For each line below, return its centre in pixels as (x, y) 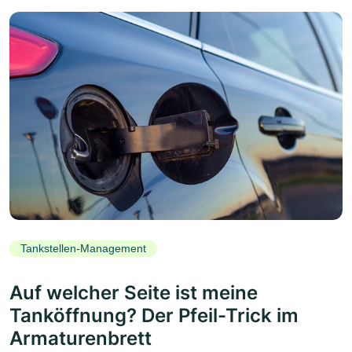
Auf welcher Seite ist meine (134, 292)
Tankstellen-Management (83, 249)
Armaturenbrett (81, 338)
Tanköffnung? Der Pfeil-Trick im (154, 315)
